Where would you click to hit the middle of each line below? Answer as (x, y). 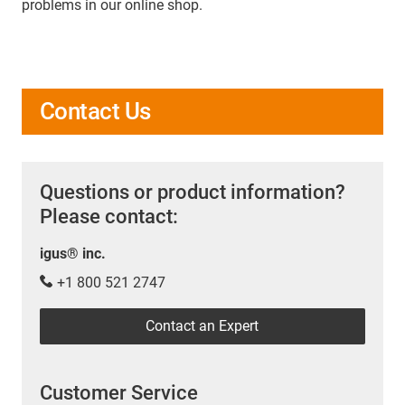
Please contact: (109, 217)
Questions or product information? (193, 193)
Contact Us (95, 112)
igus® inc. (73, 254)
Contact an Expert (202, 326)
